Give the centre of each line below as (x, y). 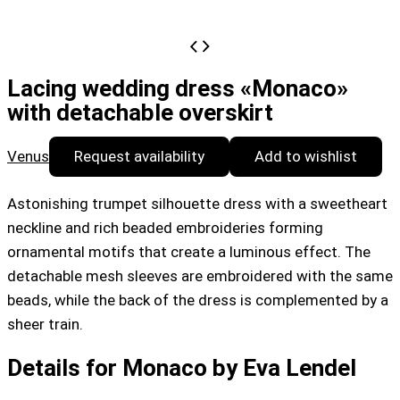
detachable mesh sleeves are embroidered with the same (200, 276)
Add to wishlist (306, 157)
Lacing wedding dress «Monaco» (178, 89)
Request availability (139, 157)
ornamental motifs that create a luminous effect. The (189, 252)
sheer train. (45, 325)
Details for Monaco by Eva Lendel (182, 367)
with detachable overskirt (140, 113)
